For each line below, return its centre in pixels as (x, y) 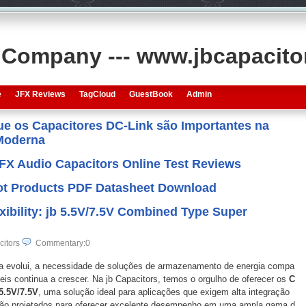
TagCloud (97, 94)
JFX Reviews (40, 94)
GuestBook (151, 94)
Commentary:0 (62, 243)
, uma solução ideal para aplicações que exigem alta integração (164, 292)
